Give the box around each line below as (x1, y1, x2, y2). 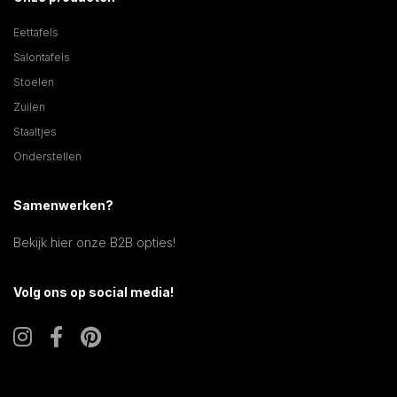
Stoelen (13, 74, 54, 89)
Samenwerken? (13, 197, 113, 213)
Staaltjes (13, 124, 57, 138)
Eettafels (13, 25, 58, 39)
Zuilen (13, 99, 45, 113)
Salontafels (13, 50, 70, 64)
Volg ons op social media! (13, 284, 174, 300)
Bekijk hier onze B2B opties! (13, 234, 175, 250)
